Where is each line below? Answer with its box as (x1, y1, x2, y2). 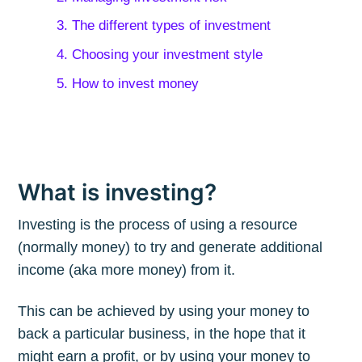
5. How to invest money (56, 75, 199, 91)
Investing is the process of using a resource (18, 217, 298, 234)
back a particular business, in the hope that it (18, 326, 306, 343)
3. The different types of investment (56, 18, 271, 34)
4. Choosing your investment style (56, 47, 263, 63)
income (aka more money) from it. (18, 262, 236, 279)
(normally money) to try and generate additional (18, 239, 323, 256)
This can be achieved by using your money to (18, 303, 310, 320)
